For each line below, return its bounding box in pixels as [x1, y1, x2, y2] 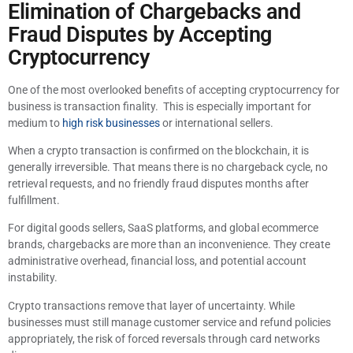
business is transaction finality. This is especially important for [8, 99, 311, 113]
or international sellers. [160, 116, 273, 129]
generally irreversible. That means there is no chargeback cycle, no [8, 161, 328, 174]
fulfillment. [8, 194, 60, 207]
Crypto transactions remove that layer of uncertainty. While [8, 299, 295, 312]
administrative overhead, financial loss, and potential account [8, 255, 307, 268]
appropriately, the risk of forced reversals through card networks [8, 332, 320, 345]
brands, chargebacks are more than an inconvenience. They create [8, 238, 330, 251]
